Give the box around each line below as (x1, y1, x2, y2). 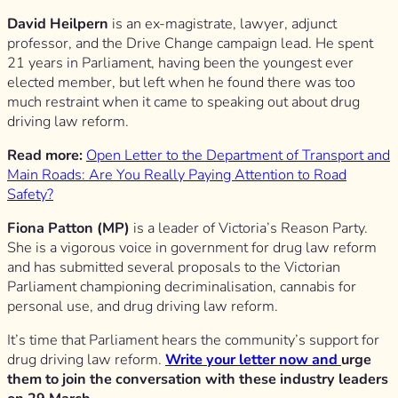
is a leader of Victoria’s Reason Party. (130, 219, 368, 239)
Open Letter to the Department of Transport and (86, 145, 390, 165)
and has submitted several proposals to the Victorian (7, 258, 340, 278)
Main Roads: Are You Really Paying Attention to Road (7, 164, 346, 185)
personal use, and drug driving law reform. (7, 297, 278, 317)
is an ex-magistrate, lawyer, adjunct (108, 13, 337, 34)
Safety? (7, 184, 53, 204)
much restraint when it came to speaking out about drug (7, 92, 360, 112)
